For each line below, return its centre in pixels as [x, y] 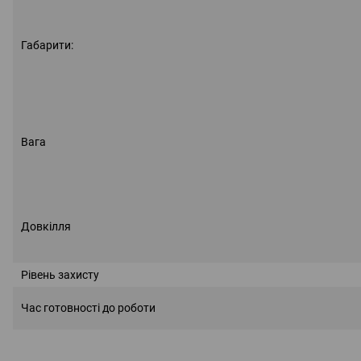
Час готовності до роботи [88, 307]
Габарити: [47, 45]
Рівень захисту [60, 274]
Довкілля [46, 226]
